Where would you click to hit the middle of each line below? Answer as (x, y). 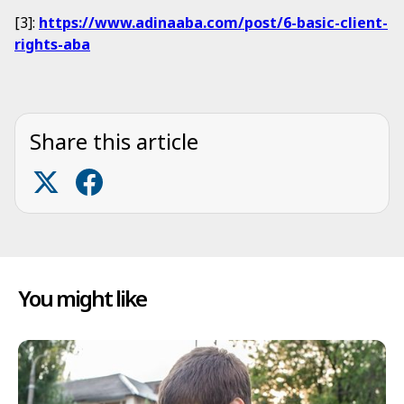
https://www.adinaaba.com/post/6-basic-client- (213, 23)
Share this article (114, 141)
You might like (82, 298)
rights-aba (52, 44)
